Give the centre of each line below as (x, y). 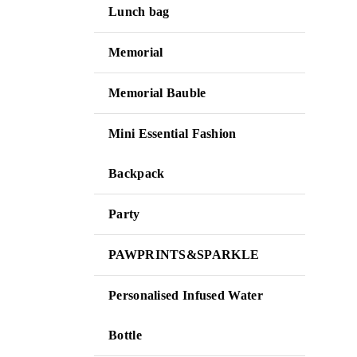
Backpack (137, 173)
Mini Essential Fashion (173, 133)
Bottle (125, 335)
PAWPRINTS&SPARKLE (184, 255)
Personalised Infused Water (186, 295)
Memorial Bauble (157, 93)
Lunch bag (139, 12)
